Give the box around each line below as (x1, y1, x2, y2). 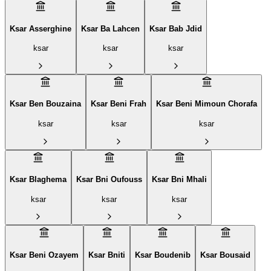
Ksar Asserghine (10, 24, 71, 33)
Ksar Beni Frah (91, 99, 146, 109)
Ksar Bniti (88, 250, 125, 260)
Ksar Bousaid (200, 250, 250, 260)
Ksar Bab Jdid (149, 24, 202, 33)
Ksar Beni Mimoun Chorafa (156, 99, 257, 109)
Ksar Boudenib (135, 250, 191, 260)
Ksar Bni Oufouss (76, 175, 142, 184)
